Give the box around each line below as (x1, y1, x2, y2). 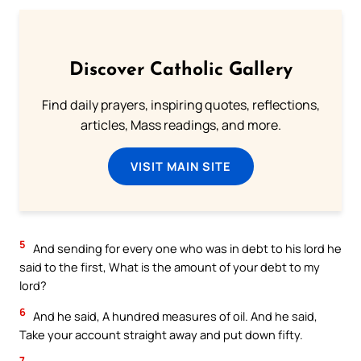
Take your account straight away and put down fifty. (19, 326, 303, 343)
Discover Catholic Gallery (68, 61, 293, 81)
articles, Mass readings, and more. (80, 116, 281, 135)
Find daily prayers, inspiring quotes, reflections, (41, 96, 320, 114)
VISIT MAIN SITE (130, 158, 231, 175)
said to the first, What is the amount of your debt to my (19, 259, 320, 276)
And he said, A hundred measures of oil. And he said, (31, 308, 317, 325)
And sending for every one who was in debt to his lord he (31, 240, 342, 257)
